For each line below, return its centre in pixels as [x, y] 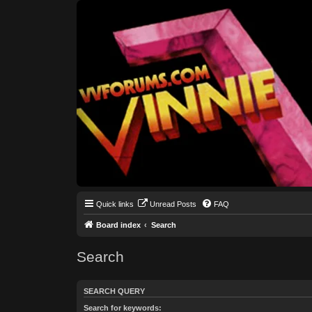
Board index [118, 225]
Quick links [115, 204]
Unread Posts [173, 204]
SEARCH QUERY [114, 291]
